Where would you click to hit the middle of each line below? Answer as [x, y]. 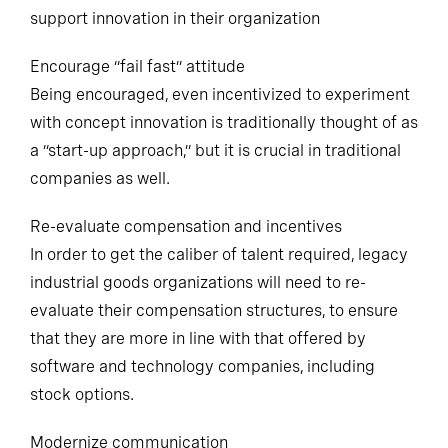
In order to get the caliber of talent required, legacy [219, 265]
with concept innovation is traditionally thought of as [224, 133]
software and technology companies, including [202, 377]
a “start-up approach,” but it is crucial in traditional [215, 161]
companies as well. [100, 189]
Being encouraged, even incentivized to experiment [220, 105]
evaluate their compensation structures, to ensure [214, 321]
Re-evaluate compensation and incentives [186, 237]
